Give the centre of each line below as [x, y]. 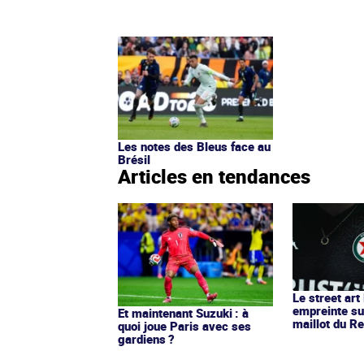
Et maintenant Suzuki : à [183, 312]
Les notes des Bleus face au [194, 146]
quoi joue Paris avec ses [184, 325]
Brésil [134, 159]
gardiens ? [146, 338]
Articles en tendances [214, 176]
